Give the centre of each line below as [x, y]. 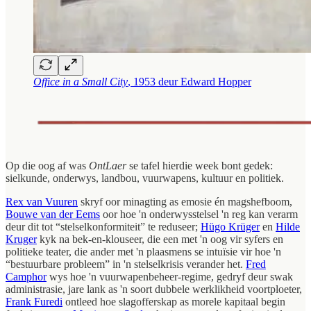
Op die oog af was [47, 165]
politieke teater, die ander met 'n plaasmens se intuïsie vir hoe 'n [143, 251]
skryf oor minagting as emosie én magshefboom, [185, 201]
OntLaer [108, 165]
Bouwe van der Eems [53, 214]
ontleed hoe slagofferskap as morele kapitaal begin [174, 301]
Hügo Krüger [230, 226]
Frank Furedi [34, 301]
